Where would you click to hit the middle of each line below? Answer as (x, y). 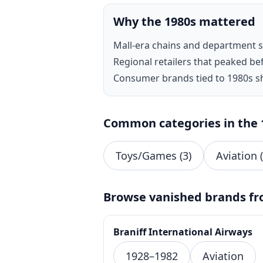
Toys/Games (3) (154, 156)
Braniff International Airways (183, 232)
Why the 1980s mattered (184, 22)
